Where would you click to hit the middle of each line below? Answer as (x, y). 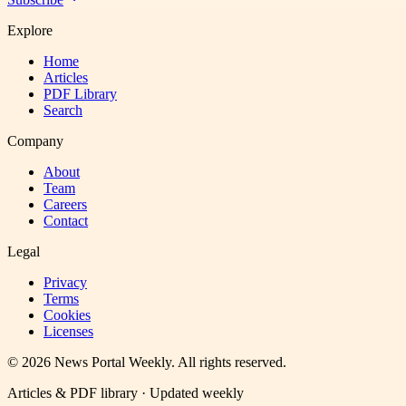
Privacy (65, 282)
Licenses (68, 331)
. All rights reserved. (229, 362)
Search (63, 110)
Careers (65, 204)
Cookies (67, 315)
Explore (30, 30)
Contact (66, 221)
